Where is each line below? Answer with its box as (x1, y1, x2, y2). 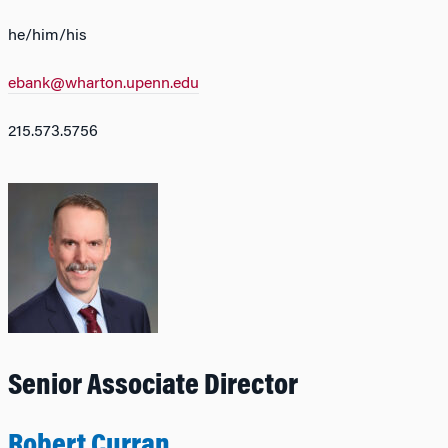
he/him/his (7, 27, 87, 44)
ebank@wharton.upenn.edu (7, 75, 199, 92)
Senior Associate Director (7, 371, 298, 402)
